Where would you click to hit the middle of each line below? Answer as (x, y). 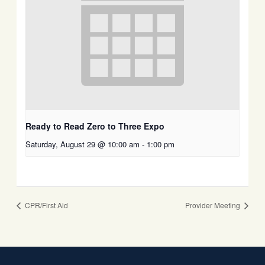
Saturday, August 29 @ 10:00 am (83, 144)
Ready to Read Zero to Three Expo (95, 126)
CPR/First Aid (45, 205)
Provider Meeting (214, 205)
